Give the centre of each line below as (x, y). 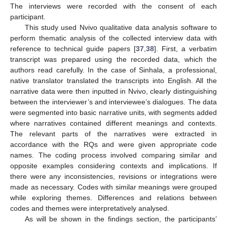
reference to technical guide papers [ (73, 48)
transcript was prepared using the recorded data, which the (113, 59)
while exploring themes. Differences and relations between (113, 197)
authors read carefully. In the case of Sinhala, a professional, (113, 70)
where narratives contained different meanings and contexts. (113, 123)
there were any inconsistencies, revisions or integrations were (113, 176)
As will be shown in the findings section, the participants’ (121, 219)
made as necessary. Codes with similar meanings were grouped (113, 187)
